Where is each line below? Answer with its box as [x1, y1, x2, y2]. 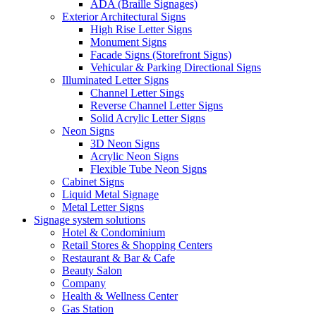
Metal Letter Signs [62, 200, 144, 213]
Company [62, 276, 106, 289]
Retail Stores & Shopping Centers [62, 238, 212, 251]
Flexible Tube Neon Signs [90, 162, 207, 175]
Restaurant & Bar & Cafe [62, 251, 175, 264]
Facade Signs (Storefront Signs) [90, 48, 231, 61]
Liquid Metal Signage [62, 188, 159, 200]
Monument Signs [90, 35, 166, 48]
